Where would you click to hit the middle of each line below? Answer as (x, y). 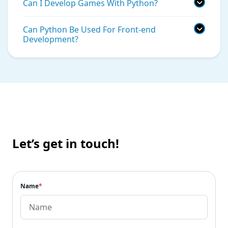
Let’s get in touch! (66, 143)
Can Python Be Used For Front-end (89, 29)
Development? (51, 39)
